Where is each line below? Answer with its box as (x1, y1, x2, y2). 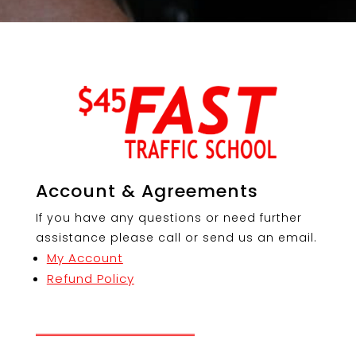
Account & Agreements (35, 179, 258, 204)
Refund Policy (46, 270, 134, 288)
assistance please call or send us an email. (35, 230, 317, 246)
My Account (46, 250, 123, 267)
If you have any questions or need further (35, 210, 302, 226)
